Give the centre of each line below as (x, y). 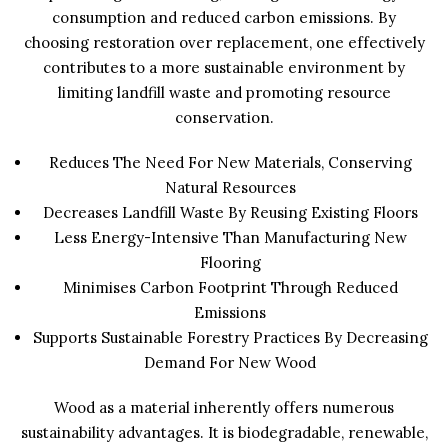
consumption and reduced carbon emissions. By (224, 17)
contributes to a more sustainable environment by (224, 67)
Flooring (230, 262)
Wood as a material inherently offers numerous (224, 407)
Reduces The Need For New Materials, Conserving (230, 162)
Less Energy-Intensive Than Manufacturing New (230, 237)
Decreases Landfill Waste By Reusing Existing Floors (230, 212)
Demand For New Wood (230, 362)
